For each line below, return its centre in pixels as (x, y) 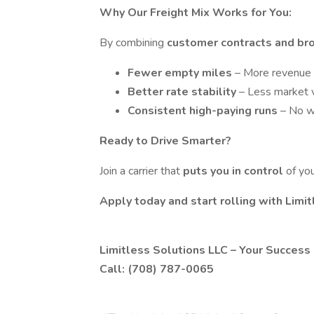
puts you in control (234, 171)
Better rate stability (183, 92)
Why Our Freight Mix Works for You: (196, 13)
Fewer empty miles (181, 73)
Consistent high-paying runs (204, 111)
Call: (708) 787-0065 (157, 269)
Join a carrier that (141, 171)
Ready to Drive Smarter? (165, 141)
